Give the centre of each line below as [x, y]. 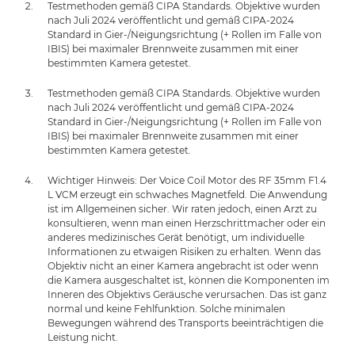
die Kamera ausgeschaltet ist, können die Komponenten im [189, 280]
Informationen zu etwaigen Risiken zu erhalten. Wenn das [184, 252]
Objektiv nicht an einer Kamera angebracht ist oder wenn [183, 266]
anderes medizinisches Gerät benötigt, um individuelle [176, 237]
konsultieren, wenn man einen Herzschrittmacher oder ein [187, 223]
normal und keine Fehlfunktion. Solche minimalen [166, 309]
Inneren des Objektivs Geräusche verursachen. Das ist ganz [187, 294]
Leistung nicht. [83, 337]
